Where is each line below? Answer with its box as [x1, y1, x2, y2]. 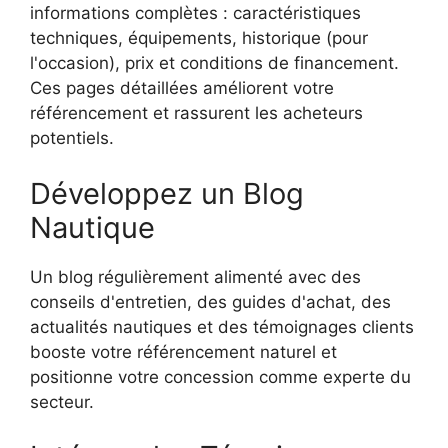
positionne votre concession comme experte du [30, 366, 411, 387]
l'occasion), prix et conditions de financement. [30, 53, 399, 74]
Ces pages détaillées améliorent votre [30, 78, 334, 99]
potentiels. [30, 128, 114, 149]
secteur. [30, 391, 94, 412]
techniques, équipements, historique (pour [30, 28, 368, 49]
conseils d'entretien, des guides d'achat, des [30, 291, 391, 312]
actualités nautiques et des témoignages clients [30, 316, 414, 337]
